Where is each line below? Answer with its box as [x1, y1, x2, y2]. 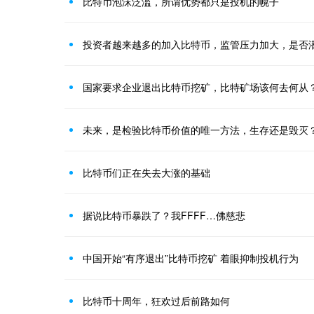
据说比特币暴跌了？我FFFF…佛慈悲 [83, 208, 245, 222]
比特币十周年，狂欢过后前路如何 [83, 294, 230, 308]
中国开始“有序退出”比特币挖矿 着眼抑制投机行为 [83, 251, 299, 265]
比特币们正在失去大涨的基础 [83, 165, 210, 179]
